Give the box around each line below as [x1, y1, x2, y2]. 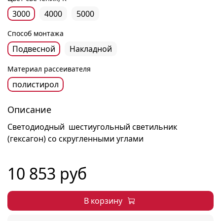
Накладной [70, 43, 112, 55]
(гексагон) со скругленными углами [7, 133, 144, 145]
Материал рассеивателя [7, 64, 91, 74]
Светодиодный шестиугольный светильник [7, 121, 179, 133]
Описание [7, 103, 51, 115]
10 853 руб [7, 163, 87, 184]
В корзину [83, 195, 122, 207]
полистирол [12, 78, 59, 90]
